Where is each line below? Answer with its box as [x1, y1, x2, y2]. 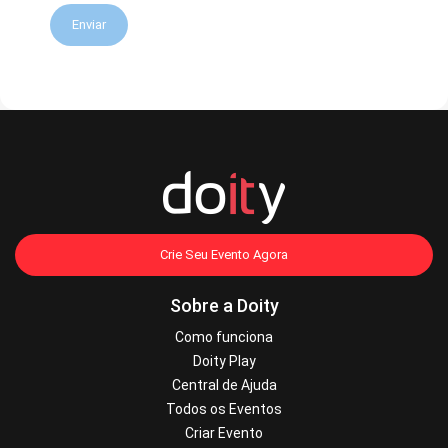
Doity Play [192, 353, 256, 370]
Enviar [72, 17, 106, 33]
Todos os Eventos [166, 401, 282, 418]
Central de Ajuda [171, 377, 277, 394]
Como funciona [175, 329, 273, 346]
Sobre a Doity [169, 295, 279, 317]
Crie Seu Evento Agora [160, 247, 288, 263]
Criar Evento [185, 425, 263, 442]
